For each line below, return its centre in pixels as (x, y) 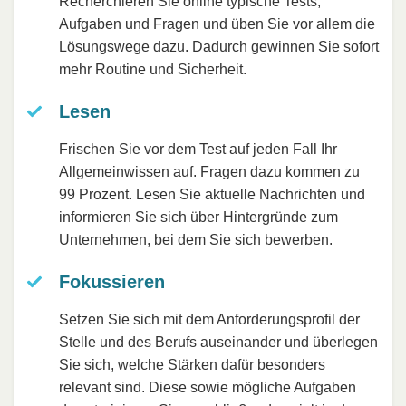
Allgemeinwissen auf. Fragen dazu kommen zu (209, 172)
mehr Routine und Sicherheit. (153, 70)
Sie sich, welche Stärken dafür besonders (192, 365)
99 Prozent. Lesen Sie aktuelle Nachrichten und (212, 195)
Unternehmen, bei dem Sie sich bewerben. (196, 240)
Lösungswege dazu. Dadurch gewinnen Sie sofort (219, 47)
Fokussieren (112, 282)
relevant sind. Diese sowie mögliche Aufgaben (208, 388)
